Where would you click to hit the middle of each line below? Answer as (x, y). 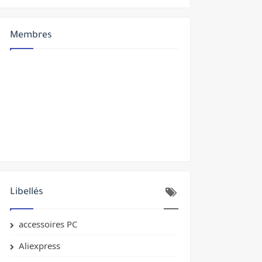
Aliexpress (39, 246)
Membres (31, 36)
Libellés (27, 192)
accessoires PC (48, 224)
